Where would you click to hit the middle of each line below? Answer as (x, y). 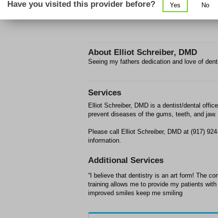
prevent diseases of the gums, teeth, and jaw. (152, 114)
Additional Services (126, 160)
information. (105, 140)
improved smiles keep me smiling (135, 193)
